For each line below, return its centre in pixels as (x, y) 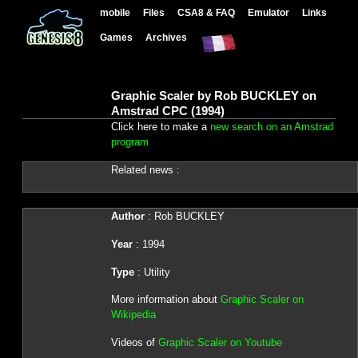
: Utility (152, 272)
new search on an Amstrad (271, 126)
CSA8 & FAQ (207, 12)
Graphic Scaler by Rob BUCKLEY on (213, 95)
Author (127, 217)
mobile (115, 12)
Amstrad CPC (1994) (167, 110)
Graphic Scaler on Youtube (220, 342)
